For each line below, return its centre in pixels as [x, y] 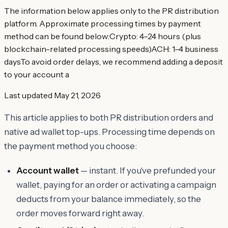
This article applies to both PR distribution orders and [109, 117]
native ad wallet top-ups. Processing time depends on [109, 132]
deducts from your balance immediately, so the [109, 199]
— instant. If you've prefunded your [147, 170]
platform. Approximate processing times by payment [103, 23]
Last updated [28, 95]
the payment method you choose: [70, 146]
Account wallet [48, 170]
